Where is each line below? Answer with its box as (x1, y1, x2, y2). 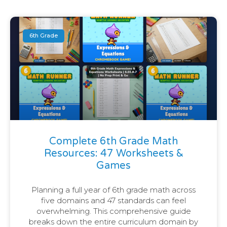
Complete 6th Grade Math (49, 135, 178, 147)
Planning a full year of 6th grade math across (31, 184, 196, 195)
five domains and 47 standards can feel (41, 195, 186, 205)
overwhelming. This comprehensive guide (36, 206, 191, 216)
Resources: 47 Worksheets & (44, 147, 183, 160)
